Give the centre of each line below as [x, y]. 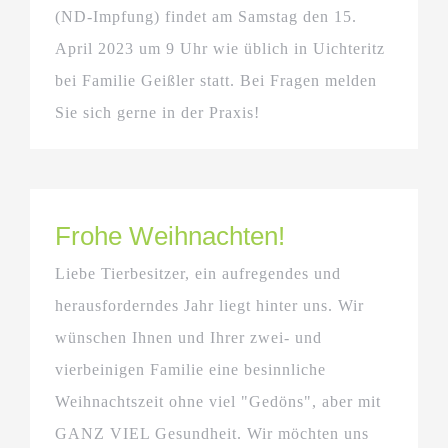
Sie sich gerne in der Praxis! [172, 112]
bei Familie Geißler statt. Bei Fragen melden [216, 80]
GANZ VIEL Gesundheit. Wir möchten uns [212, 433]
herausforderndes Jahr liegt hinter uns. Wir [209, 305]
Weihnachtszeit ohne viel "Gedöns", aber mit [218, 401]
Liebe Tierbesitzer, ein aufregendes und [198, 273]
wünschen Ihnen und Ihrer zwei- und [188, 337]
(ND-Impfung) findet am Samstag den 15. [206, 16]
